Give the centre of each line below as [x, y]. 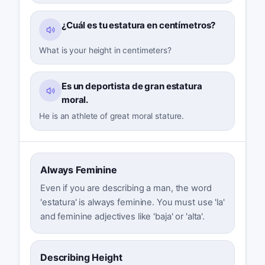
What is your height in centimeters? [105, 50]
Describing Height [81, 257]
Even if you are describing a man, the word [126, 188]
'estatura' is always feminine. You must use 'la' [132, 202]
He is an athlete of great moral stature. [112, 116]
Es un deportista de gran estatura [132, 86]
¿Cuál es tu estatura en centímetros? [138, 25]
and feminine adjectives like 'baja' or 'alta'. [122, 216]
